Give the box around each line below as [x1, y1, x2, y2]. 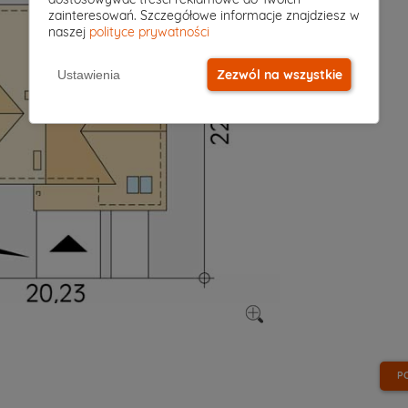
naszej [47, 24, 89, 40]
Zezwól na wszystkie [216, 66, 342, 83]
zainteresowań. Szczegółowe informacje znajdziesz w [47, 7, 360, 24]
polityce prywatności [88, 24, 209, 40]
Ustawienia [56, 67, 120, 82]
